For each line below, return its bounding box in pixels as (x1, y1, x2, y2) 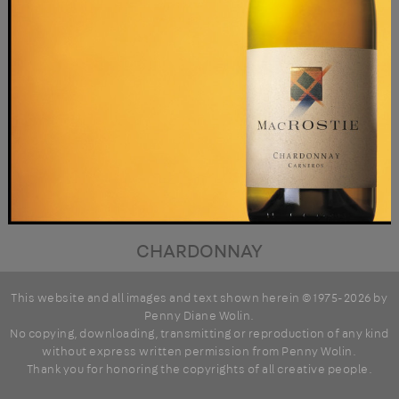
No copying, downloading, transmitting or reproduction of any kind (10, 325, 389, 342)
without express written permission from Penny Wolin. (42, 343, 357, 360)
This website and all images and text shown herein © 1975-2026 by (11, 289, 388, 306)
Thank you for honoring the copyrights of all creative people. (26, 361, 373, 378)
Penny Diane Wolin (143, 307, 251, 324)
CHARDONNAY (135, 238, 263, 265)
